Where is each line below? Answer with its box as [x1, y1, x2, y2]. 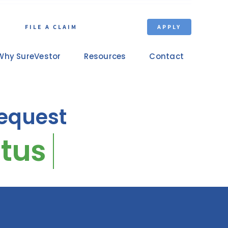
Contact [149, 50, 184, 62]
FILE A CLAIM [25, 22, 78, 31]
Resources [84, 50, 126, 62]
